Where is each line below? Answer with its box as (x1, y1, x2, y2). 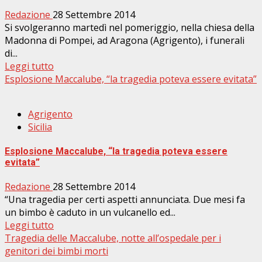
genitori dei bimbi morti (5, 244, 108, 258)
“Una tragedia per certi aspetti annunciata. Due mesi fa (5, 193, 245, 206)
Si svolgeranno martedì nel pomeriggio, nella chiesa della (5, 20, 254, 34)
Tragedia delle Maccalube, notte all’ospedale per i (5, 232, 221, 245)
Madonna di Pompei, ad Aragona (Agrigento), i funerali (5, 33, 244, 47)
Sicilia (28, 120, 52, 133)
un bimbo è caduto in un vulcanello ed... (5, 206, 175, 219)
